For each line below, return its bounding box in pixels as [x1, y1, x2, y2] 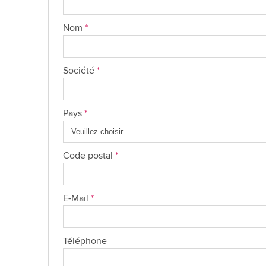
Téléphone [62, 235, 107, 247]
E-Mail [62, 192, 91, 204]
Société [62, 64, 97, 77]
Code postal [62, 149, 115, 161]
